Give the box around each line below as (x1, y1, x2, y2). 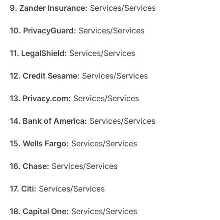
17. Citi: (10, 183, 36, 193)
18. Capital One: (10, 206, 69, 216)
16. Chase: (10, 161, 49, 171)
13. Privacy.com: (10, 93, 71, 103)
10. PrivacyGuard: (10, 25, 76, 35)
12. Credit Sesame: (10, 70, 80, 81)
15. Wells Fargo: (10, 138, 69, 148)
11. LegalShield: (10, 48, 67, 58)
